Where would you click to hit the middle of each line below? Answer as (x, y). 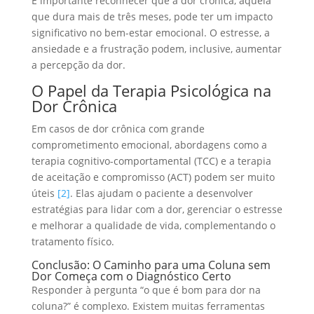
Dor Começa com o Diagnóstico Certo (131, 276)
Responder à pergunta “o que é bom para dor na (146, 289)
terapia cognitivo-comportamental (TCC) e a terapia (151, 161)
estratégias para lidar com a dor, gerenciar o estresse (157, 209)
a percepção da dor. (78, 64)
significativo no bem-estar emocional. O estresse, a (150, 32)
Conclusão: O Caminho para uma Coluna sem (151, 265)
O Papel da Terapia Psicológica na (151, 90)
